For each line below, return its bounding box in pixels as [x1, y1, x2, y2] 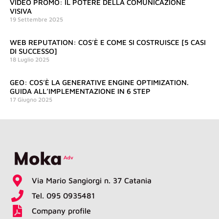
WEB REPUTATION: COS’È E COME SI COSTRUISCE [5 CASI [10, 38, 206, 47]
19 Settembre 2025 [10, 16, 63, 23]
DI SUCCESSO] [10, 47, 57, 56]
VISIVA [10, 7, 32, 16]
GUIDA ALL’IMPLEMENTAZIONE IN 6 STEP [10, 87, 151, 96]
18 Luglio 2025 [10, 56, 49, 64]
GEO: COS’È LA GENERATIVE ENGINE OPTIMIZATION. [10, 78, 189, 87]
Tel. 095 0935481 [32, 191, 95, 200]
